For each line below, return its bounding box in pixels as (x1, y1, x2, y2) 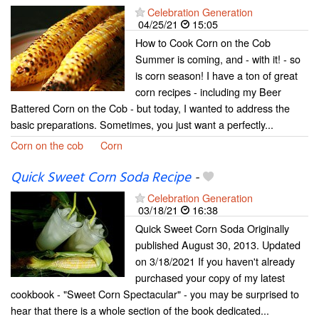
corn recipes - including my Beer (135, 83, 281, 99)
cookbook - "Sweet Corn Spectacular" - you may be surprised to (11, 286, 299, 301)
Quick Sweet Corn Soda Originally (135, 220, 289, 236)
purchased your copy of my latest (135, 269, 285, 285)
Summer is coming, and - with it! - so (135, 51, 300, 66)
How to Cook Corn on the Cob (135, 34, 271, 50)
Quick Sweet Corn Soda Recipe (11, 167, 191, 189)
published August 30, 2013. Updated (135, 236, 300, 252)
